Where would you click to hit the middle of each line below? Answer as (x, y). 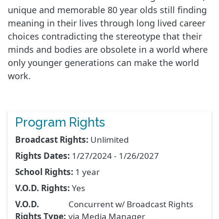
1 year (88, 172)
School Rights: (44, 172)
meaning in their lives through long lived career (107, 23)
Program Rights (60, 122)
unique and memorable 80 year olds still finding (107, 10)
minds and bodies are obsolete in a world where (108, 50)
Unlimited (110, 140)
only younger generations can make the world (103, 63)
